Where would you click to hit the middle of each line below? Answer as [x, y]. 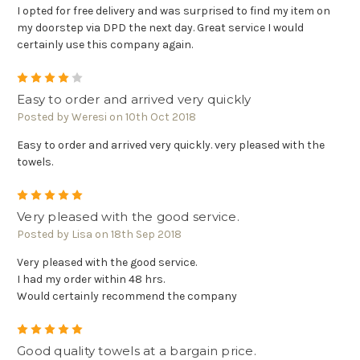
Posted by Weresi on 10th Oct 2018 [106, 117]
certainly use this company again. [105, 45]
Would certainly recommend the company [127, 297]
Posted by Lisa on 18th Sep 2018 [99, 235]
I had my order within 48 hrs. [91, 280]
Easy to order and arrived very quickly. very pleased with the [171, 145]
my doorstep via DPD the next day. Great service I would [160, 28]
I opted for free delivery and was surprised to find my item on [174, 11]
